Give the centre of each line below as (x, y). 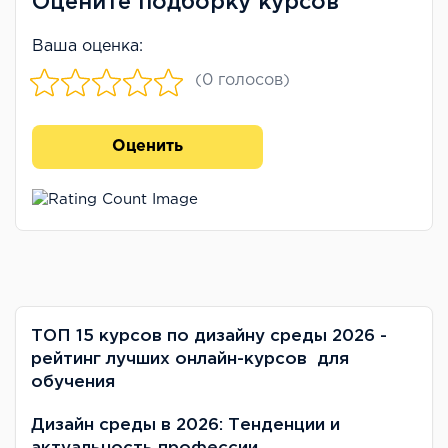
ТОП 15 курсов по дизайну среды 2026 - (209, 336)
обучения (75, 382)
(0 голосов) (242, 80)
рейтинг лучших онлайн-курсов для (190, 359)
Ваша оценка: (87, 46)
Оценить (147, 147)
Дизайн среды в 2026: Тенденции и (185, 425)
